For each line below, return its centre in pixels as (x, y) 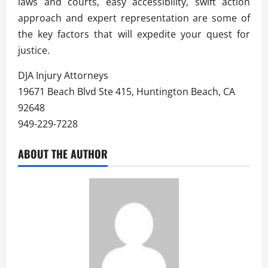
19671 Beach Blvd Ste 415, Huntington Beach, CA (127, 91)
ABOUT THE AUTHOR (63, 153)
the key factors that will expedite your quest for (134, 34)
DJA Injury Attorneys (63, 75)
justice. (34, 50)
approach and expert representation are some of (134, 18)
